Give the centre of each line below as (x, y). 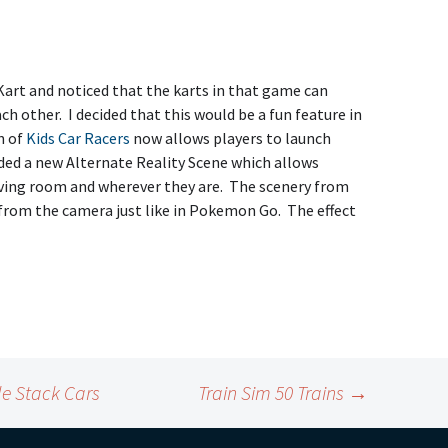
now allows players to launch (230, 138)
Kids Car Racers (78, 138)
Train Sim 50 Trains (273, 392)
